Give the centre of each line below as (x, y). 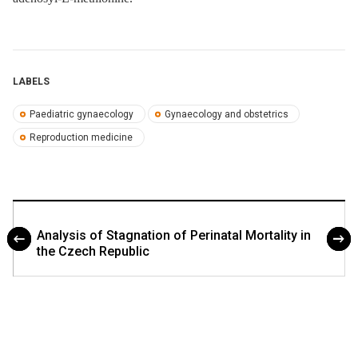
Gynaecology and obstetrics (226, 114)
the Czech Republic (93, 251)
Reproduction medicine (82, 138)
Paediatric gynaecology (82, 114)
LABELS (31, 82)
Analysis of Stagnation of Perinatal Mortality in (174, 235)
